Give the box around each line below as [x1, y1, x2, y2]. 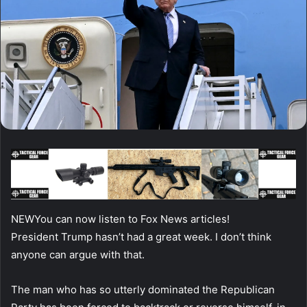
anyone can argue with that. [11, 247, 145, 261]
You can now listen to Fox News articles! [34, 212, 230, 225]
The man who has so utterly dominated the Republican [11, 282, 275, 296]
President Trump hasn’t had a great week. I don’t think [11, 230, 271, 243]
